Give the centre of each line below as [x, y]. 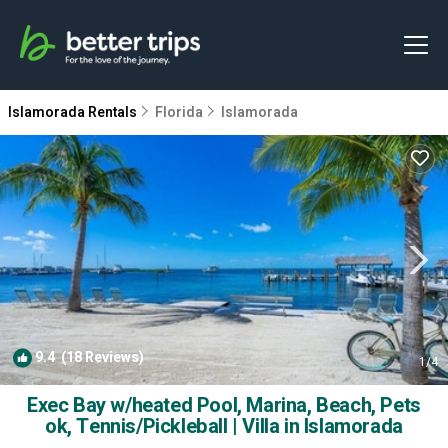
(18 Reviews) [99, 357]
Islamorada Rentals [74, 112]
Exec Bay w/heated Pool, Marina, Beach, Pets [224, 405]
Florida [179, 112]
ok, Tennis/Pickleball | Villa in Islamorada [224, 426]
